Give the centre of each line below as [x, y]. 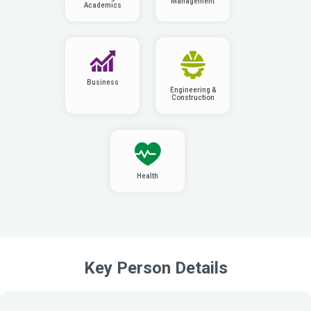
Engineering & [193, 90]
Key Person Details [155, 268]
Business [102, 82]
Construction [193, 97]
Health [148, 176]
